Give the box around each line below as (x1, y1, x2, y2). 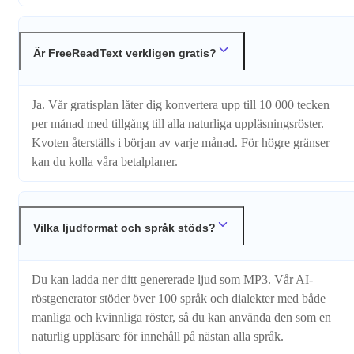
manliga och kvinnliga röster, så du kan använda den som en (32, 311, 331, 325)
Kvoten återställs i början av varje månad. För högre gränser (32, 135, 330, 149)
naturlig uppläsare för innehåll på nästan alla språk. (32, 330, 284, 344)
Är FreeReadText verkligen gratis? (33, 46, 217, 59)
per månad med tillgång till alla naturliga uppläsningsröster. (32, 116, 324, 130)
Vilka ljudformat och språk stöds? (33, 221, 216, 235)
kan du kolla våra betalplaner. (32, 154, 178, 168)
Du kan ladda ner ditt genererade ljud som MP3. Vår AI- (32, 273, 313, 287)
